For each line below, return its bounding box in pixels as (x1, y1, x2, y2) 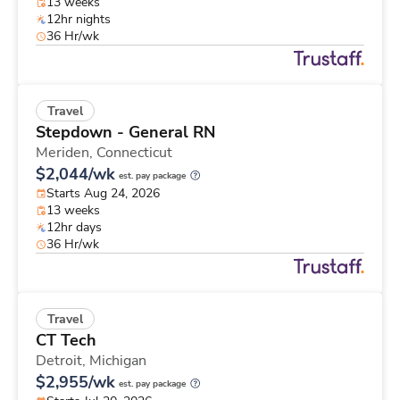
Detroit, (36, 351, 89, 371)
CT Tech (36, 329, 96, 352)
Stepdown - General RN (36, 121, 215, 144)
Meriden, (36, 143, 96, 163)
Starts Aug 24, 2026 (46, 185, 160, 203)
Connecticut (96, 143, 172, 163)
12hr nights (46, 11, 111, 29)
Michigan (89, 351, 146, 371)
